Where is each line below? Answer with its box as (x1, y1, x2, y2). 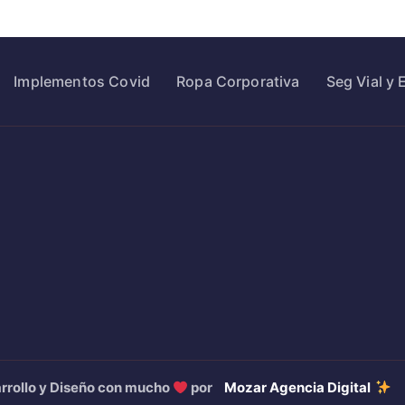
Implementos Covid (14, 72, 151, 90)
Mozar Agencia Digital (223, 379, 371, 396)
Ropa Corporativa (176, 72, 300, 90)
